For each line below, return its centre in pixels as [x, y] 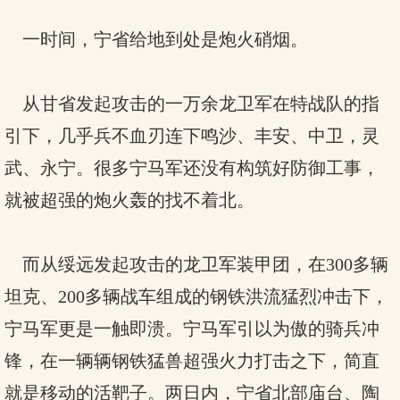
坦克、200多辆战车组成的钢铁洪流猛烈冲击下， [196, 296]
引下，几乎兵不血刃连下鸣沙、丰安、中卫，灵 [192, 136]
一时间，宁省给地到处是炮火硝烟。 [156, 39]
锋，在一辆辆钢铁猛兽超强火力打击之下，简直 [192, 361]
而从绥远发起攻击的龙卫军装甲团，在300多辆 [196, 264]
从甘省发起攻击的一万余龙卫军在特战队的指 [192, 104]
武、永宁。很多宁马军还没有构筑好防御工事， [192, 168]
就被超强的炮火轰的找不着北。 [129, 200]
